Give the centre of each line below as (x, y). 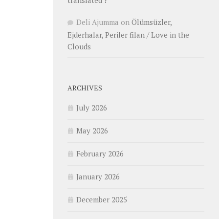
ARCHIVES (85, 88)
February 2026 (100, 153)
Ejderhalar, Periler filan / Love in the (128, 35)
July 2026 (92, 108)
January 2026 (98, 176)
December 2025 (102, 199)
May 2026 (92, 131)
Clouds (79, 46)
